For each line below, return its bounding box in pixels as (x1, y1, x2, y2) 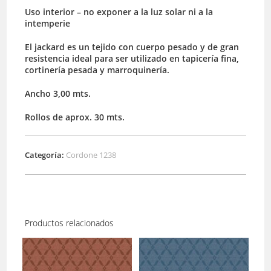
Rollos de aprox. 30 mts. (25, 111, 125, 123)
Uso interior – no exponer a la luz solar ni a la (25, 6, 214, 18)
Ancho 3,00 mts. (25, 88, 91, 100)
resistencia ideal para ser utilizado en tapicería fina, (25, 53, 240, 65)
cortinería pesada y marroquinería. (25, 64, 170, 76)
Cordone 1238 (66, 149, 117, 161)
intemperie (25, 18, 71, 30)
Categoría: (25, 149, 67, 161)
